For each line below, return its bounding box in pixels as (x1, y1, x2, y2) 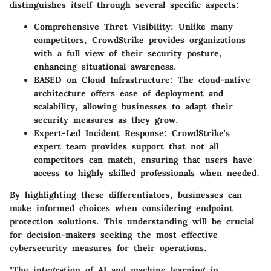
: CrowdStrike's (164, 128, 230, 139)
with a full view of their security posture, (34, 48, 222, 59)
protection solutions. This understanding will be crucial (10, 216, 254, 227)
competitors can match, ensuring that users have (34, 154, 252, 166)
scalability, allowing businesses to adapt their (34, 101, 233, 113)
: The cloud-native (170, 74, 250, 86)
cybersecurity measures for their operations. (10, 243, 207, 254)
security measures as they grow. (34, 114, 178, 126)
